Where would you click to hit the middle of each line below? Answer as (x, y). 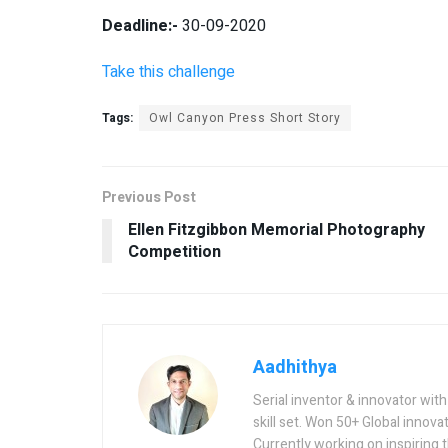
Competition (174, 251)
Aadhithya (295, 367)
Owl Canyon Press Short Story (245, 117)
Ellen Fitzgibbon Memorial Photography (276, 229)
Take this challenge (168, 71)
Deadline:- (140, 25)
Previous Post (149, 197)
